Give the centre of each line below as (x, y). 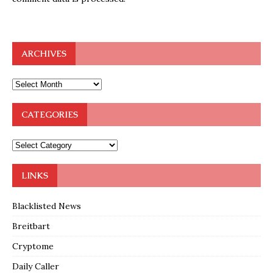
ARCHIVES (44, 53)
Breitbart (31, 226)
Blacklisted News (47, 206)
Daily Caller (36, 266)
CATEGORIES (50, 114)
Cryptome (33, 246)
